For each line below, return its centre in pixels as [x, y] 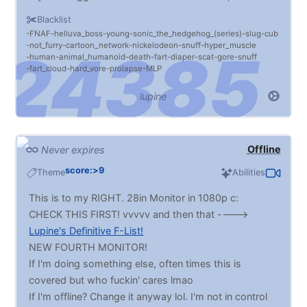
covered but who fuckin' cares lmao [111, 280]
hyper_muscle [231, 46]
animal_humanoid [93, 57]
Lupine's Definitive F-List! [86, 230]
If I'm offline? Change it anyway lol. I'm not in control [148, 296]
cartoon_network [98, 46]
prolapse [126, 69]
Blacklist [54, 20]
